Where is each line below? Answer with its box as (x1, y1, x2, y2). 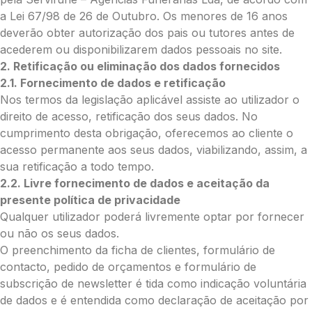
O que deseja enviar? (63, 36, 172, 49)
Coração (72, 110, 118, 125)
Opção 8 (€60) (72, 284, 152, 299)
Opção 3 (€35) (72, 201, 152, 215)
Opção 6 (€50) (72, 251, 152, 265)
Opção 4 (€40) (72, 217, 152, 232)
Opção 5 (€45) (72, 234, 152, 249)
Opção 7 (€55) (72, 267, 151, 282)
